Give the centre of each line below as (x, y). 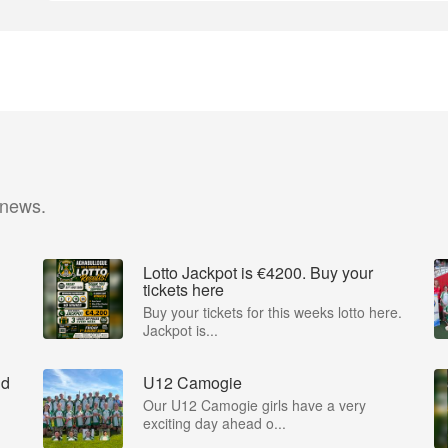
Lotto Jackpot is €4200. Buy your (258, 272)
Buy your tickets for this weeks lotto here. (272, 312)
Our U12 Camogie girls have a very (254, 405)
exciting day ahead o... (214, 423)
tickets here (183, 289)
